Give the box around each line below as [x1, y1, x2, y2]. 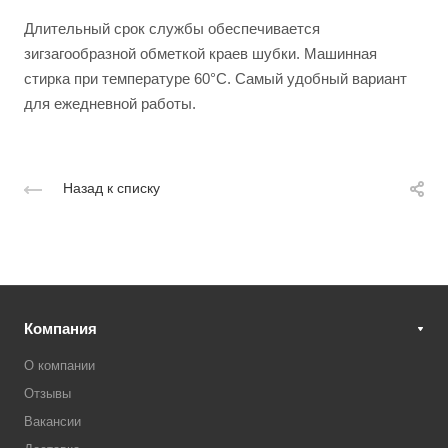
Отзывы [24, 385, 71, 401]
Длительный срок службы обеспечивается [24, 20, 320, 37]
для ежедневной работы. [24, 95, 196, 112]
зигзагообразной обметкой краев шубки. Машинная [24, 45, 377, 62]
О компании [24, 357, 95, 373]
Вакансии [24, 413, 81, 429]
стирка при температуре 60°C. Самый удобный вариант [24, 70, 407, 87]
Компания [24, 319, 97, 337]
